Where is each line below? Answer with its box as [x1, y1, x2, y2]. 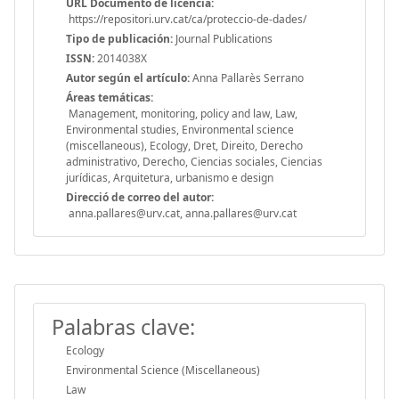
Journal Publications [173, 30, 273, 46]
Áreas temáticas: [66, 89, 153, 105]
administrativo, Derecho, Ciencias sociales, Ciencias [66, 153, 322, 169]
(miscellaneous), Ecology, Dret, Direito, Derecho [66, 137, 303, 153]
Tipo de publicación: [66, 30, 173, 46]
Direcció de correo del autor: [66, 189, 214, 205]
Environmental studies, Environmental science [66, 121, 294, 137]
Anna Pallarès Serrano [190, 69, 304, 85]
